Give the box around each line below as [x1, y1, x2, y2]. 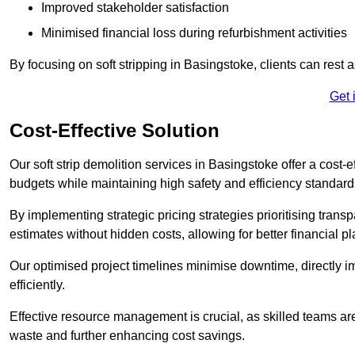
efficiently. [10, 277, 65, 292]
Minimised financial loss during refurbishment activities [41, 25, 347, 40]
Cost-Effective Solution [10, 119, 219, 141]
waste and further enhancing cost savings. [10, 328, 245, 342]
